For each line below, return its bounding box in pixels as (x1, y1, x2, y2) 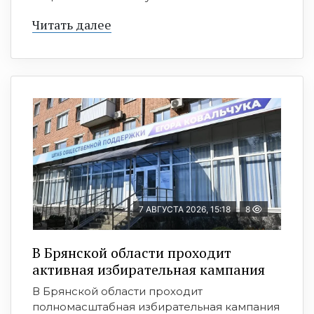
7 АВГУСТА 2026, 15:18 (139, 204, 231, 215)
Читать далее (32, 16, 111, 34)
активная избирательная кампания (32, 260, 265, 280)
